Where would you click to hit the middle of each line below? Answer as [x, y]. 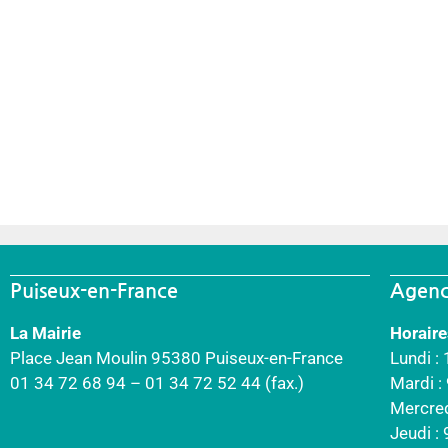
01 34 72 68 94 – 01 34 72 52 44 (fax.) [157, 382]
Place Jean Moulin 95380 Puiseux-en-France [176, 357]
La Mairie [45, 332]
